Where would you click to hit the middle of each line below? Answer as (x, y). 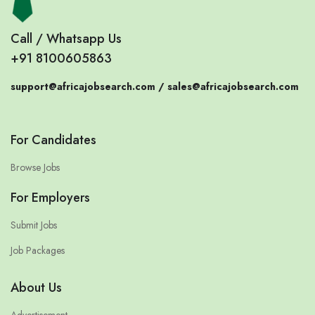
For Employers (50, 197)
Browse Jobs (35, 167)
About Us (36, 287)
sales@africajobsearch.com (233, 86)
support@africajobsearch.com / (89, 86)
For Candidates (53, 140)
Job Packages (38, 250)
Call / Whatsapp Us (66, 38)
